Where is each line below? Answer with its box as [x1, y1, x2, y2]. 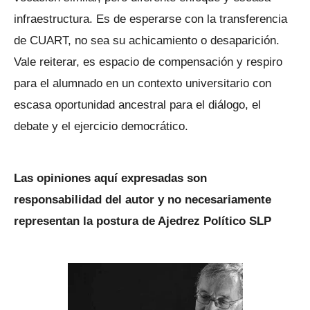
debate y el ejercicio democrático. [14, 118, 188, 133]
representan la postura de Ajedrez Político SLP [14, 214, 271, 228]
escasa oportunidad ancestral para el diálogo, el [14, 97, 261, 111]
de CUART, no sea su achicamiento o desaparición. [14, 33, 280, 47]
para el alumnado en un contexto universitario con [14, 75, 271, 90]
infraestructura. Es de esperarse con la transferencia [14, 11, 287, 26]
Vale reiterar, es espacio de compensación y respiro [14, 54, 282, 69]
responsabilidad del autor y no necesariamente [14, 192, 271, 207]
